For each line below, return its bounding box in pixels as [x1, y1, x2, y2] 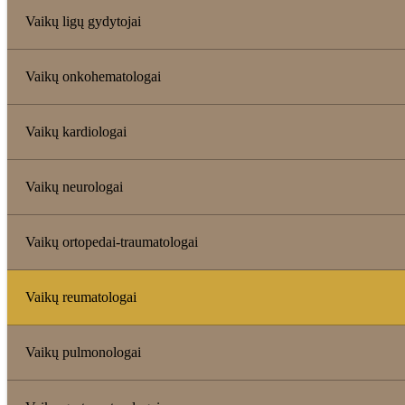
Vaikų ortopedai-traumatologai [25, 233, 198, 250]
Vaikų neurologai [25, 178, 123, 194]
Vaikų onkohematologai [25, 68, 161, 84]
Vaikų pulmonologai [25, 344, 141, 360]
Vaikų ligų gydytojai [25, 13, 141, 29]
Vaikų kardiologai [25, 123, 127, 139]
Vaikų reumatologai [25, 288, 137, 305]
